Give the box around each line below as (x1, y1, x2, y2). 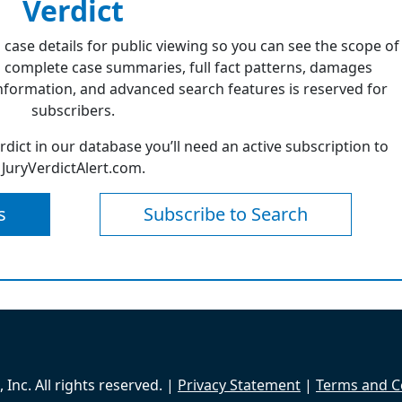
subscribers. (31, 100, 115, 120)
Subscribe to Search (144, 202, 308, 226)
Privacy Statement (178, 375, 301, 395)
